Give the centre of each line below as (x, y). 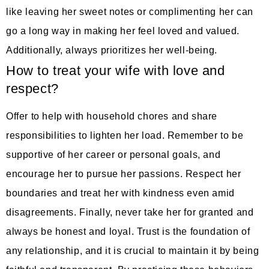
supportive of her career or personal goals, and (113, 154)
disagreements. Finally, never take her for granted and (130, 212)
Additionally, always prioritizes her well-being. (112, 50)
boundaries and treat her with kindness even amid (120, 193)
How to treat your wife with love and (116, 70)
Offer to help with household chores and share (112, 116)
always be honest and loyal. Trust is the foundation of (128, 231)
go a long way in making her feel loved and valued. (123, 31)
